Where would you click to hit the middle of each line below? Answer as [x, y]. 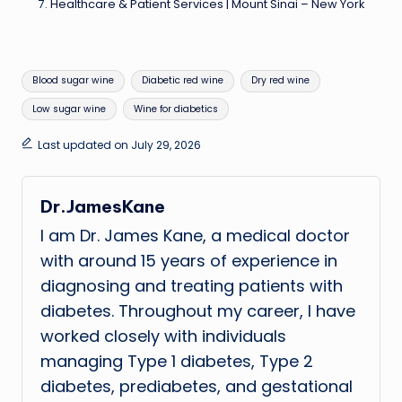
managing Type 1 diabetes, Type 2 [177, 362]
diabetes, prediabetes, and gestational [197, 387]
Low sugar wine [70, 109]
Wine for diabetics [175, 109]
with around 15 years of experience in [189, 261]
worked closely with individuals [163, 336]
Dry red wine [280, 81]
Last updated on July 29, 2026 [119, 144]
